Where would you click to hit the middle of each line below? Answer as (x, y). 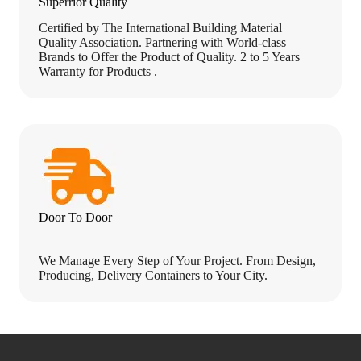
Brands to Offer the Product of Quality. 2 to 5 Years (169, 57)
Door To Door (75, 218)
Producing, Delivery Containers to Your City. (153, 276)
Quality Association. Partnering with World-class (162, 43)
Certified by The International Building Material (160, 28)
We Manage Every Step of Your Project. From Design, (177, 261)
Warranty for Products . (98, 72)
